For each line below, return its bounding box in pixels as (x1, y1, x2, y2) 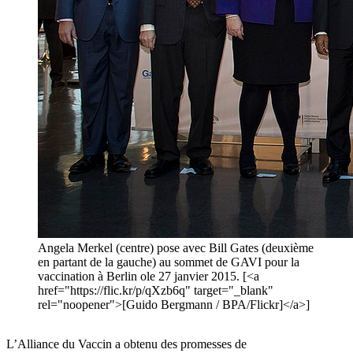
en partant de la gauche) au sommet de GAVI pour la (38, 255, 299, 269)
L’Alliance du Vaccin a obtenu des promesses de (6, 337, 247, 351)
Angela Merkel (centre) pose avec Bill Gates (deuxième (38, 241, 314, 255)
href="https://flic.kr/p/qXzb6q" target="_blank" (38, 284, 273, 298)
